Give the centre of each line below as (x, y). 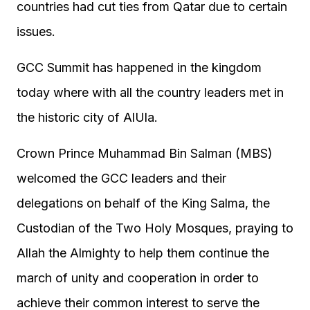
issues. (36, 31)
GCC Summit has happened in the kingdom (139, 67)
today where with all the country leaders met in (150, 92)
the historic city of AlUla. (87, 117)
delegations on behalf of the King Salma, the (143, 203)
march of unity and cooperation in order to (138, 277)
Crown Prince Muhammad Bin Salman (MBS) (145, 153)
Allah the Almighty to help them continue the (143, 253)
